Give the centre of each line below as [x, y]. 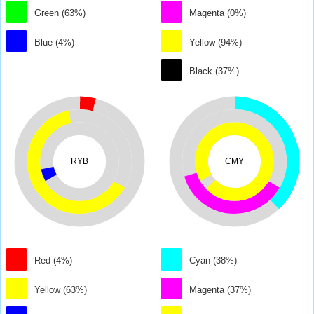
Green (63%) [60, 13]
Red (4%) [54, 261]
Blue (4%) [55, 42]
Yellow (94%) [216, 42]
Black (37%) [214, 71]
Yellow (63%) [61, 289]
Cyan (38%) [213, 261]
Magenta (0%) [218, 13]
